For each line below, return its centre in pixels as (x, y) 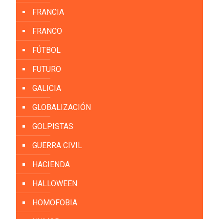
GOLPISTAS (53, 126)
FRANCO (47, 31)
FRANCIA (48, 12)
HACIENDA (51, 164)
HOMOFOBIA (55, 202)
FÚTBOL (46, 50)
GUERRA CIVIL (57, 145)
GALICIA (47, 88)
